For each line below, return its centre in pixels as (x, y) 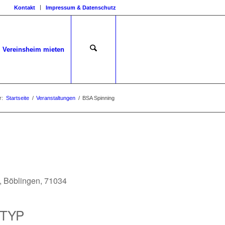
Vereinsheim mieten (33, 49)
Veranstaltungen (56, 98)
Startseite (18, 98)
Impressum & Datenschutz (81, 8)
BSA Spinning (98, 98)
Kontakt (25, 8)
